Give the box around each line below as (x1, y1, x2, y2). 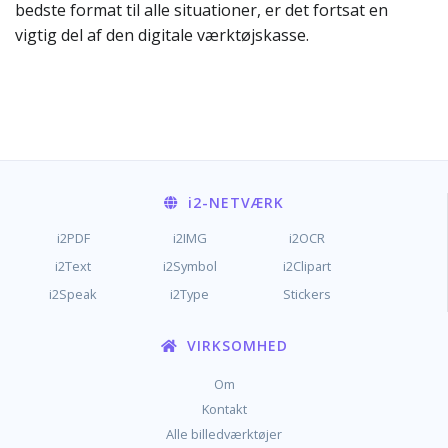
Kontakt (201, 400, 247, 418)
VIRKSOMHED (181, 336, 288, 355)
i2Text (55, 257, 92, 275)
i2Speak (49, 285, 98, 303)
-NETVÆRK (201, 193, 284, 212)
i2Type (170, 285, 210, 303)
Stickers (282, 285, 331, 303)
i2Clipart (282, 257, 331, 275)
